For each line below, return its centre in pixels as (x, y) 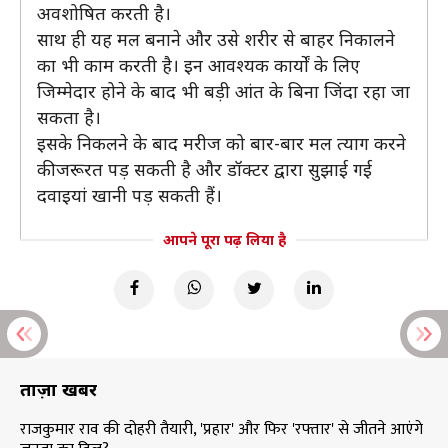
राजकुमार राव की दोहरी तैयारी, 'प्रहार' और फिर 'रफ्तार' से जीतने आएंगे (221, 429)
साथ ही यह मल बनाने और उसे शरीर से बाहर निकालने (216, 38)
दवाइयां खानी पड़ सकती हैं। (129, 194)
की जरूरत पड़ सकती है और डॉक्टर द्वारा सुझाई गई (204, 168)
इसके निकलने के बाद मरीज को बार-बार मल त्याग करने (221, 142)
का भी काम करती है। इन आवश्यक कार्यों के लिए (198, 64)
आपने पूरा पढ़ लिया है (224, 239)
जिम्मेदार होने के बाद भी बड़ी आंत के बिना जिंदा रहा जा (223, 90)
